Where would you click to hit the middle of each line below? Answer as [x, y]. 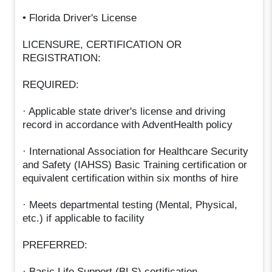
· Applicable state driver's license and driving [124, 111]
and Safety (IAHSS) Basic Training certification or [135, 165]
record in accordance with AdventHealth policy [128, 124]
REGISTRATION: [62, 58]
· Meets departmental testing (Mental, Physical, [130, 205]
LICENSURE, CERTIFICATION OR [102, 44]
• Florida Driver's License [80, 18]
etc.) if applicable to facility [84, 218]
